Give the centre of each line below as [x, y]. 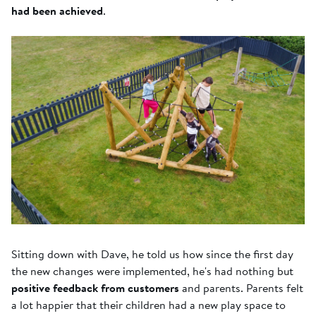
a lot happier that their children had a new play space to [148, 305]
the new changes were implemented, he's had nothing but [152, 271]
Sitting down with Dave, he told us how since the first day [152, 254]
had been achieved [57, 11]
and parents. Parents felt [241, 288]
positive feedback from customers [95, 288]
